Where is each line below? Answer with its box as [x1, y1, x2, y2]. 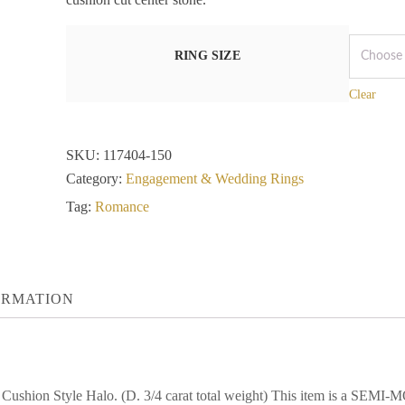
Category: [65, 171, 126, 186]
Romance [94, 199, 149, 214]
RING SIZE [174, 49, 240, 62]
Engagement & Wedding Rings [125, 171, 304, 186]
